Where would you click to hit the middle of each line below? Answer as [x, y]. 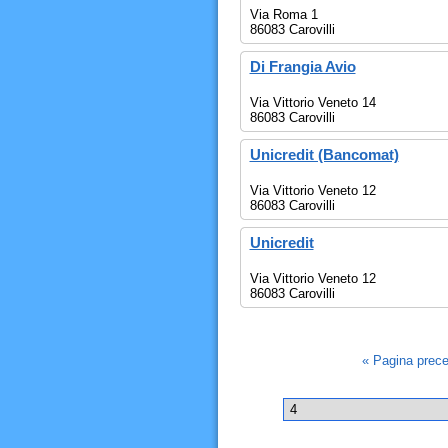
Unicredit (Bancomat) [324, 154]
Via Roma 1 [283, 14]
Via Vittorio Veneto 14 [312, 102]
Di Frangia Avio [302, 66]
